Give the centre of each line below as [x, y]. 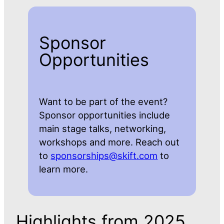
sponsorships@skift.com [104, 155]
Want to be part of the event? [103, 101]
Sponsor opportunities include [105, 115]
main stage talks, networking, [103, 128]
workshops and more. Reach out [109, 142]
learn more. [64, 169]
